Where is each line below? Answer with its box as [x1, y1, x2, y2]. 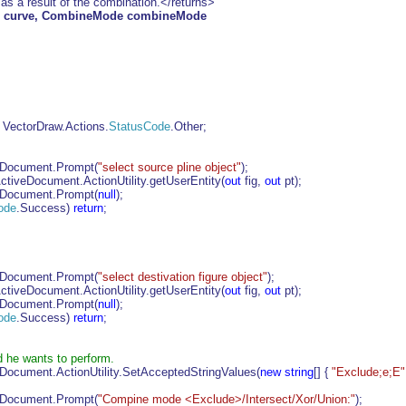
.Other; [170, 120, 207, 133]
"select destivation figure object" [98, 270, 267, 284]
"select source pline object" [98, 160, 241, 174]
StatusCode [109, 120, 170, 133]
